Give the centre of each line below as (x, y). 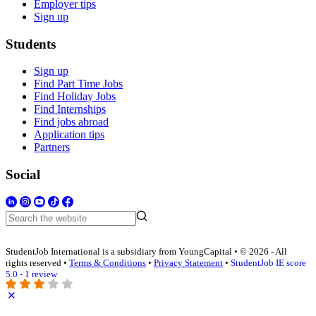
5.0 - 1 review (31, 274)
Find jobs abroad (71, 122)
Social (23, 175)
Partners (52, 147)
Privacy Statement (188, 263)
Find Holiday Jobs (75, 97)
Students (31, 44)
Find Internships (70, 109)
